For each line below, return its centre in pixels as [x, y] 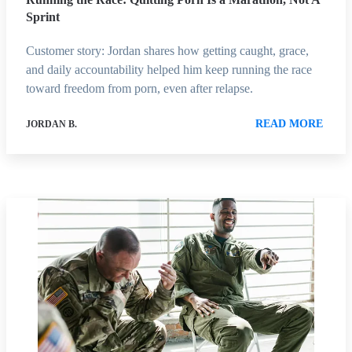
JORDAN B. [51, 125]
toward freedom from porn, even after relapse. [139, 89]
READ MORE [289, 124]
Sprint [43, 17]
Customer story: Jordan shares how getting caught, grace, [167, 51]
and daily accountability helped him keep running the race [169, 70]
